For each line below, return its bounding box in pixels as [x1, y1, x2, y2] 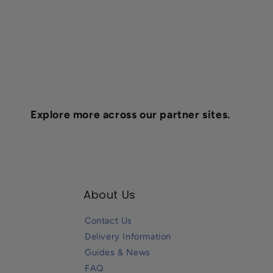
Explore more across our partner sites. [30, 107, 230, 121]
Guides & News [85, 246, 151, 258]
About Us [83, 186, 136, 202]
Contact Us [85, 214, 133, 226]
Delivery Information [85, 230, 172, 242]
